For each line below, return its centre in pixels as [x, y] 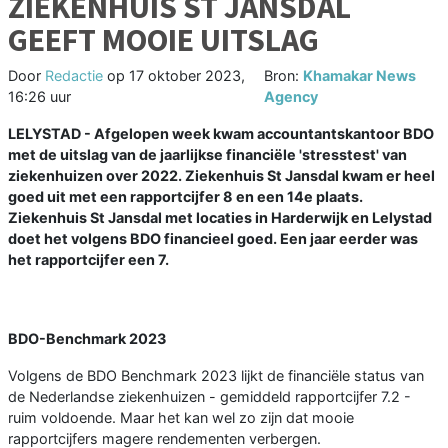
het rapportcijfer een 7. [88, 260]
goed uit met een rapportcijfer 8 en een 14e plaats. [185, 197]
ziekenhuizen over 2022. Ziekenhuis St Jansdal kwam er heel [221, 176]
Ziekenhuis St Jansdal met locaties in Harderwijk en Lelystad [220, 218]
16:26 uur [39, 97]
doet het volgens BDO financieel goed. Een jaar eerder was [213, 239]
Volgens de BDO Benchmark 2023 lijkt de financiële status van [216, 376]
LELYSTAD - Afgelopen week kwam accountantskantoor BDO [221, 134]
